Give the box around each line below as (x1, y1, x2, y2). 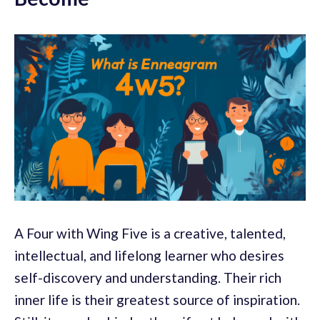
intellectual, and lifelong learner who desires (14, 246, 284, 264)
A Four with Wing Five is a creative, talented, (14, 224, 286, 241)
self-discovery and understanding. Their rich (14, 269, 281, 286)
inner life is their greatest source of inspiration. (14, 291, 300, 308)
